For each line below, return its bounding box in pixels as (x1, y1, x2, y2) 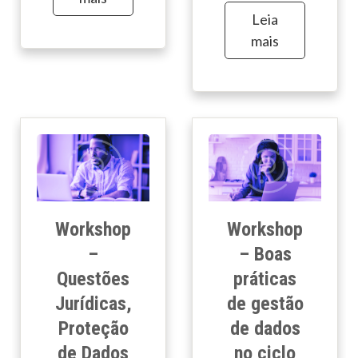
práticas (233, 268, 296, 291)
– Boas (238, 243, 292, 266)
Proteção (58, 317, 129, 340)
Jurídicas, (54, 292, 132, 316)
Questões (57, 268, 129, 291)
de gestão (226, 292, 304, 316)
